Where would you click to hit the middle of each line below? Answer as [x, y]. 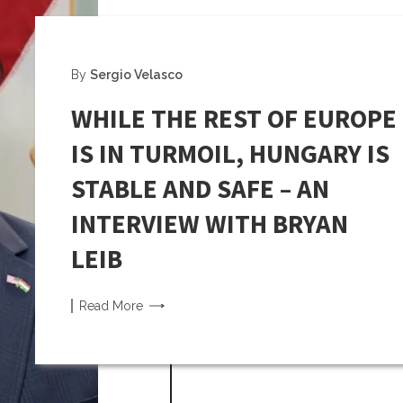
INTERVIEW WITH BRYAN [210, 224]
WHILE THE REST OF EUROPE [234, 118]
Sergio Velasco [136, 75]
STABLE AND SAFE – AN [200, 188]
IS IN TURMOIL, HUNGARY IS [230, 153]
